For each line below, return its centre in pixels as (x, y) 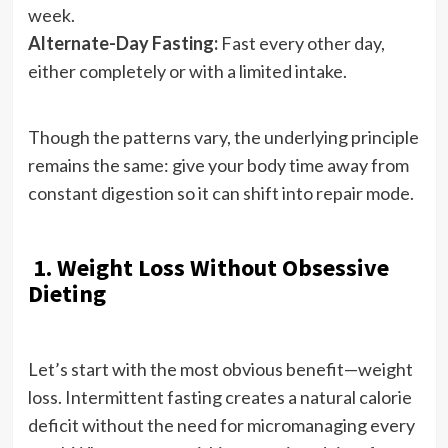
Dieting (66, 293)
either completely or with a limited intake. (187, 70)
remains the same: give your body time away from (218, 164)
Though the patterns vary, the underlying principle (223, 136)
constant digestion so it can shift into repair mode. (220, 192)
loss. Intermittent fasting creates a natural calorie (219, 396)
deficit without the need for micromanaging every (221, 424)
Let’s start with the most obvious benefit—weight (220, 368)
